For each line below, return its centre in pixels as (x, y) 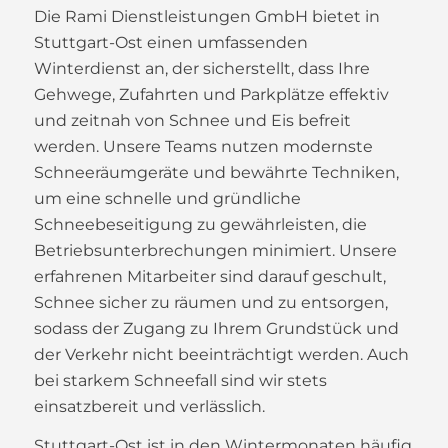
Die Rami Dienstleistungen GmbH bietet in (206, 16)
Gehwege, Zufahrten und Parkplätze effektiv (211, 94)
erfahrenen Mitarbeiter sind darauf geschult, (209, 276)
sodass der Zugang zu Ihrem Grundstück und (216, 328)
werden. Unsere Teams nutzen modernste (203, 146)
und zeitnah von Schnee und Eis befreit (192, 120)
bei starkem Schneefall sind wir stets (180, 380)
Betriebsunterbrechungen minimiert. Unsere (215, 250)
